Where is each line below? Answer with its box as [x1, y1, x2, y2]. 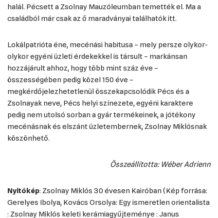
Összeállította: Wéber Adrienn [110, 160, 211, 169]
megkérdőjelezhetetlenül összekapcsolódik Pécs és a [7, 87, 189, 96]
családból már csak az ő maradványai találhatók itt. [7, 14, 177, 23]
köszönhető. [7, 134, 50, 143]
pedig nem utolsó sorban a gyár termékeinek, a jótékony [7, 110, 196, 119]
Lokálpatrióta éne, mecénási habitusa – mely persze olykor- [7, 40, 208, 49]
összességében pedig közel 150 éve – [7, 75, 133, 84]
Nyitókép [7, 186, 39, 195]
